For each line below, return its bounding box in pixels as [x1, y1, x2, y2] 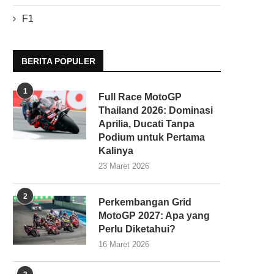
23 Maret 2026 [98, 161, 149, 171]
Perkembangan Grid [98, 196, 191, 207]
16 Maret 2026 [98, 239, 149, 249]
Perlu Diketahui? [98, 223, 176, 234]
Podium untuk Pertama [98, 131, 205, 143]
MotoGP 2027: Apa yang [98, 210, 210, 221]
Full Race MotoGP [98, 91, 182, 102]
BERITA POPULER [21, 56, 95, 66]
